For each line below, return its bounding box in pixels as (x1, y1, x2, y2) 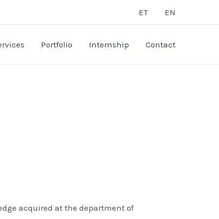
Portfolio (41, 40, 72, 49)
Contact (146, 40, 175, 49)
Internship (89, 40, 129, 49)
